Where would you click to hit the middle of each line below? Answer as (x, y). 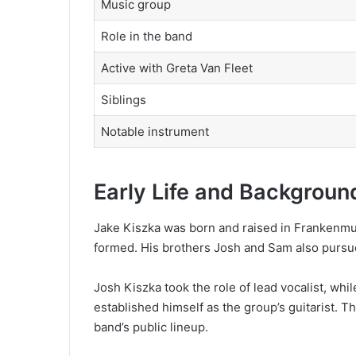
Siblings (123, 99)
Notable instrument (155, 131)
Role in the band (146, 36)
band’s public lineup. (151, 327)
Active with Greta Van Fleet (176, 68)
